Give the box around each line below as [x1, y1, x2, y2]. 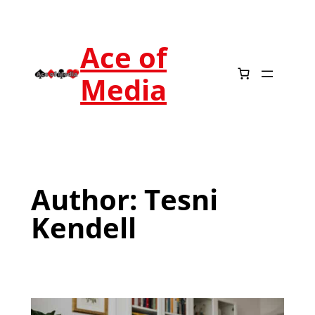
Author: [30, 180, 144, 219]
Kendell [30, 208, 136, 247]
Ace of [80, 37, 167, 77]
